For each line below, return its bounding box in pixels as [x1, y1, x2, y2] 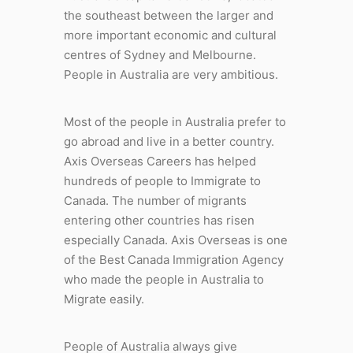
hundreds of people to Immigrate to [63, 173, 261, 188]
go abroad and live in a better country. [63, 133, 274, 149]
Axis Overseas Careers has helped [63, 153, 256, 169]
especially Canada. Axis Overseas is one [63, 232, 288, 247]
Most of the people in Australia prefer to [63, 113, 286, 129]
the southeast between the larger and [63, 7, 273, 23]
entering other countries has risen [63, 212, 255, 228]
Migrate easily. [63, 291, 144, 307]
